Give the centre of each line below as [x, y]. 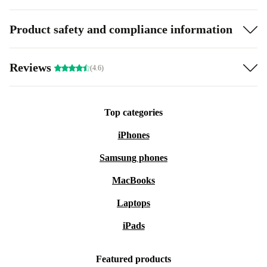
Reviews [32, 67]
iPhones [133, 135]
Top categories [133, 112]
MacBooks [133, 180]
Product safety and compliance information [121, 29]
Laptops [133, 203]
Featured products [133, 259]
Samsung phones [133, 158]
